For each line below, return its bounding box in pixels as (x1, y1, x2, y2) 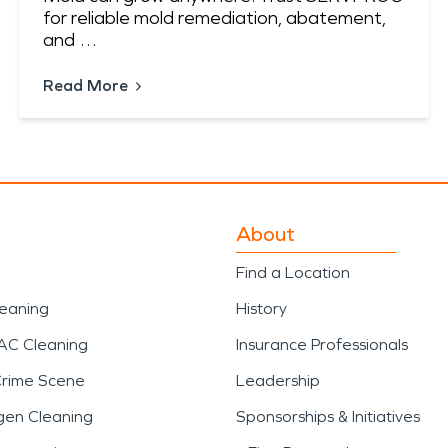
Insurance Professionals (236, 335, 408, 355)
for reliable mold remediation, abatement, (42, 7, 386, 30)
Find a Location (236, 263, 350, 283)
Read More (42, 76, 128, 96)
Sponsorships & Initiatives (236, 407, 420, 427)
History (236, 299, 287, 319)
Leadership (236, 371, 320, 391)
